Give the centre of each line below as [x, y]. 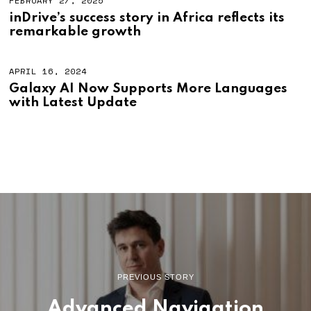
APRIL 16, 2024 [48, 72]
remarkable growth [75, 32]
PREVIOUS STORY [155, 277]
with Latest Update [73, 102]
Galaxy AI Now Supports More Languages [149, 89]
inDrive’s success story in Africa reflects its [147, 18]
